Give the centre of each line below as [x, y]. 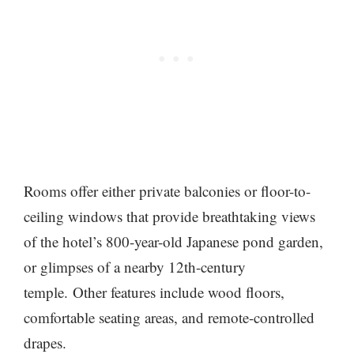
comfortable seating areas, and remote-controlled [169, 318]
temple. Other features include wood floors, [154, 292]
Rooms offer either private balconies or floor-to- [167, 191]
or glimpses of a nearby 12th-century [135, 267]
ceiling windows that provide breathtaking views [169, 217]
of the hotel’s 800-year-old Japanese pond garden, [173, 242]
